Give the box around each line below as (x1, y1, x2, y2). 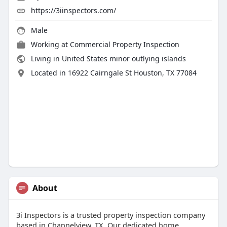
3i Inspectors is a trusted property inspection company (16, 210, 205, 220)
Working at (30, 40, 70, 50)
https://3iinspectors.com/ (30, 6, 116, 16)
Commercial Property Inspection (69, 40, 179, 50)
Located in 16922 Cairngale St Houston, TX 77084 (30, 68, 197, 78)
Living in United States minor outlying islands (28, 54, 186, 64)
